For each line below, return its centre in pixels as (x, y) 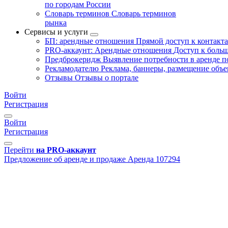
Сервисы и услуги (56, 32)
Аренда (141, 159)
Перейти (19, 150)
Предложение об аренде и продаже (65, 159)
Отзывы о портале (107, 78)
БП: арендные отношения (90, 41)
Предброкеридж (74, 59)
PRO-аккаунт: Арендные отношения (109, 50)
